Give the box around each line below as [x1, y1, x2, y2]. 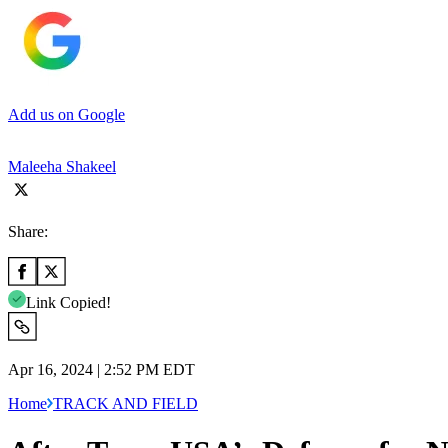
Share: [8, 222, 48, 240]
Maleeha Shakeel [8, 157, 116, 175]
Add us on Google [8, 105, 125, 123]
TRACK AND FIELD [53, 394, 198, 412]
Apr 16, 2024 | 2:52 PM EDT [8, 360, 195, 378]
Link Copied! [26, 293, 111, 311]
